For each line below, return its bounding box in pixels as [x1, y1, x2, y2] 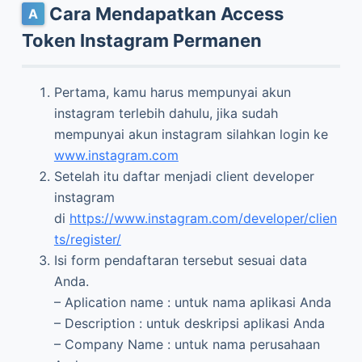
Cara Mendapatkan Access [48, 2, 284, 24]
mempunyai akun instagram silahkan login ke [53, 125, 328, 142]
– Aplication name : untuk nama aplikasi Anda [53, 293, 331, 310]
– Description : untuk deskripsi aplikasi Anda [53, 314, 325, 331]
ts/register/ [53, 230, 121, 247]
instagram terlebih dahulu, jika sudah [53, 104, 278, 121]
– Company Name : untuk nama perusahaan [53, 335, 320, 352]
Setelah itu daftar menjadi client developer [53, 167, 314, 184]
